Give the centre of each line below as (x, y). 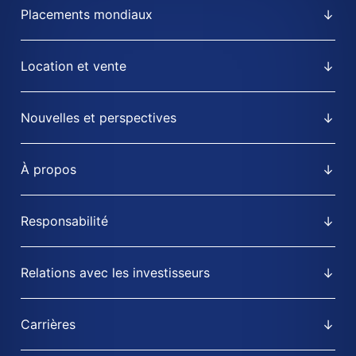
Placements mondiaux (87, 14)
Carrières (48, 324)
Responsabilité (64, 221)
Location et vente (74, 66)
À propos (48, 169)
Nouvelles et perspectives (99, 118)
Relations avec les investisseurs (115, 273)
